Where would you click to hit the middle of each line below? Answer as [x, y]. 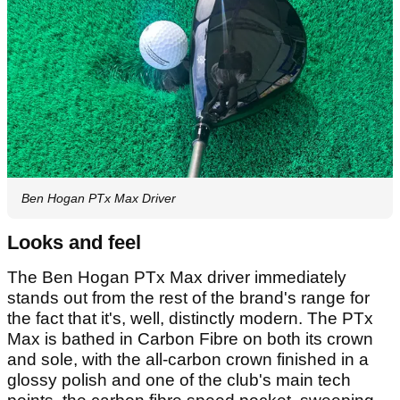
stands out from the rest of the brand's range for [188, 297]
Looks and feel [74, 242]
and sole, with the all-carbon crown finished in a [188, 359]
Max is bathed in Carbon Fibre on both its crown [190, 338]
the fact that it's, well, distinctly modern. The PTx [190, 318]
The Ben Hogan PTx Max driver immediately [177, 277]
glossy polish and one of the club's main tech [179, 379]
